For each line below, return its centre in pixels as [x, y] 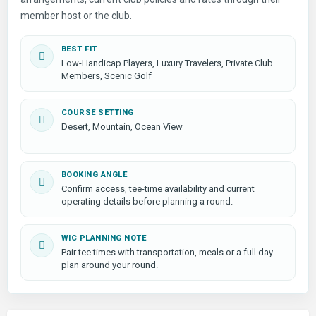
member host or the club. [76, 16]
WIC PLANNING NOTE [104, 238]
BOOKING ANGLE [95, 175]
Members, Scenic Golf [107, 76]
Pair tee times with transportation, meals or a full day [167, 252]
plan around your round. [110, 265]
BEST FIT [79, 49]
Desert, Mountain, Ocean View [122, 127]
